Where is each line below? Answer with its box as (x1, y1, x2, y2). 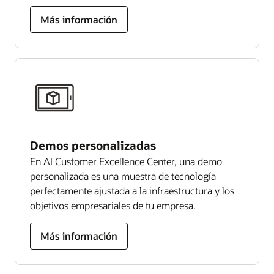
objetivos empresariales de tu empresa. (30, 198, 196, 212)
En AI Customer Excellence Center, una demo (30, 154, 222, 168)
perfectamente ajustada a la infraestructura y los (30, 183, 234, 197)
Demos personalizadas (30, 137, 156, 153)
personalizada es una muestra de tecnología (30, 169, 216, 182)
